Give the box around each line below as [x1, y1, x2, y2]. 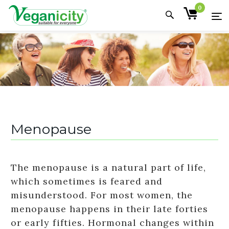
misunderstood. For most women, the [11, 189, 193, 201]
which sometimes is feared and [11, 175, 163, 188]
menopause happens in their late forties [11, 203, 208, 215]
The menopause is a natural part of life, [11, 162, 206, 174]
